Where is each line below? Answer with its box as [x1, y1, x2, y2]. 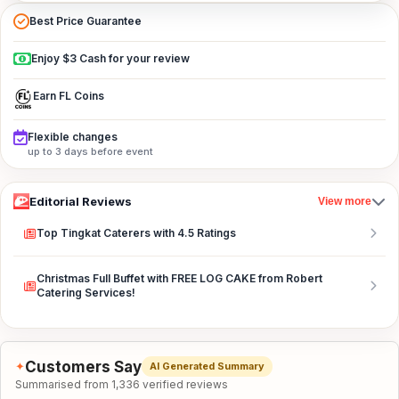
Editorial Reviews [29, 193, 132, 208]
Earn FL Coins [33, 89, 104, 102]
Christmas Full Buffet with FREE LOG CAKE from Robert [37, 272, 322, 285]
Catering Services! [37, 286, 135, 299]
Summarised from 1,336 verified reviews [15, 378, 228, 391]
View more [318, 195, 371, 208]
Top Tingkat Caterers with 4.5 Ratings [37, 226, 236, 240]
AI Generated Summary [150, 360, 265, 372]
